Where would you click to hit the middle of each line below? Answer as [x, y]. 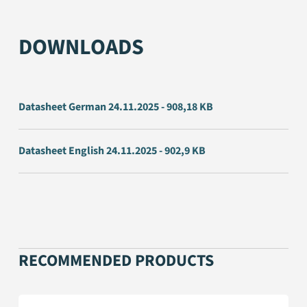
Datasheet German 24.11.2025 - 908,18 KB [116, 107]
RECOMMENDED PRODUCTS [116, 261]
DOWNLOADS [82, 48]
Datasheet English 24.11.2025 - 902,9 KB [112, 151]
